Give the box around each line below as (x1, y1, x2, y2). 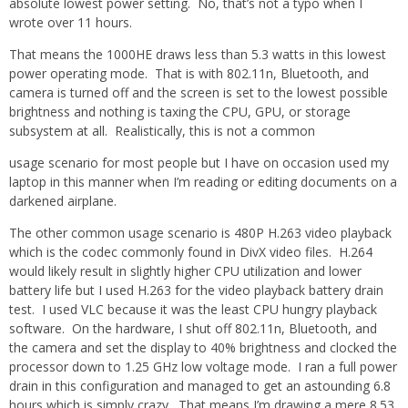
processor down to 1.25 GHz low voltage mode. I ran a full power (9, 357, 397, 375)
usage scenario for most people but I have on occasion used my (9, 153, 389, 171)
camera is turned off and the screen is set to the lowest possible (9, 83, 388, 101)
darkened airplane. (9, 191, 117, 209)
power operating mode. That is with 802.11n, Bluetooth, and (9, 64, 369, 82)
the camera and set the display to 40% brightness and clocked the (9, 338, 397, 356)
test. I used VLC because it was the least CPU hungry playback (9, 300, 377, 318)
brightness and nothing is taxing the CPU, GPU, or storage (9, 102, 351, 120)
